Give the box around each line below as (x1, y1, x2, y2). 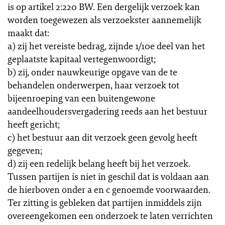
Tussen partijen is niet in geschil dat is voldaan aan (8, 170, 209, 182)
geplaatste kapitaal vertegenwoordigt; (8, 53, 156, 65)
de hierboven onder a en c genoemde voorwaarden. (8, 183, 210, 195)
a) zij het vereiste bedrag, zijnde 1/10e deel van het (8, 40, 205, 52)
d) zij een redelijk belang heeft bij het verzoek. (8, 157, 190, 169)
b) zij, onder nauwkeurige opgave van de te (8, 66, 177, 78)
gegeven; (8, 144, 42, 156)
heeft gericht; (8, 118, 60, 130)
